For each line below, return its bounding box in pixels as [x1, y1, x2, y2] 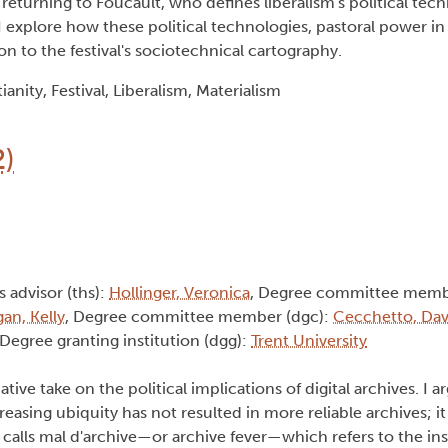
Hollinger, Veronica [109, 283, 250, 303]
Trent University [251, 331, 367, 351]
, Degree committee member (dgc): [65, 307, 333, 327]
